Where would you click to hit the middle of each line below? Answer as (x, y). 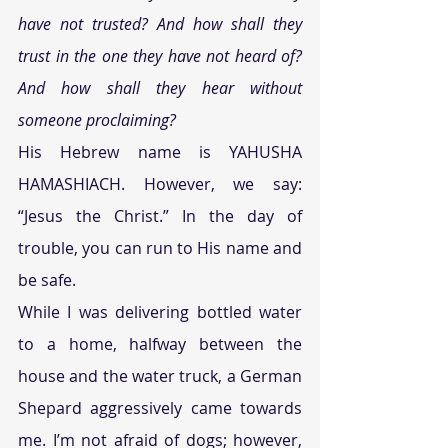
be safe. (47, 280)
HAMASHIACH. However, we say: (160, 184)
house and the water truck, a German (160, 376)
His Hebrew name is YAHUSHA (160, 152)
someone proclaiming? (97, 120)
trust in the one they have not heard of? (160, 56)
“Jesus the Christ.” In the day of (160, 216)
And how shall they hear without (160, 88)
